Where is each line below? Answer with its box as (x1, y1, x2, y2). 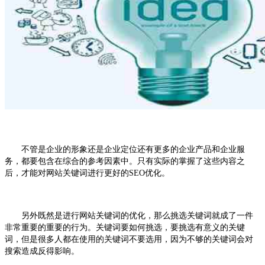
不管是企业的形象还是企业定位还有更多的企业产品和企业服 (5, 144, 245, 154)
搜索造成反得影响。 (5, 246, 79, 256)
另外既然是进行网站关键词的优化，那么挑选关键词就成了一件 (5, 211, 253, 220)
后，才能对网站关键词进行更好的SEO (5, 168, 145, 177)
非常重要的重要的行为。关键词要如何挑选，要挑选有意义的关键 (5, 222, 245, 232)
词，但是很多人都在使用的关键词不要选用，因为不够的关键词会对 (5, 234, 253, 244)
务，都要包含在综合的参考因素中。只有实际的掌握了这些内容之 (5, 156, 245, 166)
